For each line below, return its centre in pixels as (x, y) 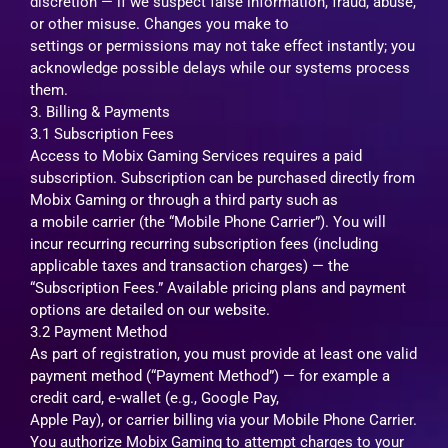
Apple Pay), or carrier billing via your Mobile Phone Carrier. (223, 419)
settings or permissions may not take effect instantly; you (222, 45)
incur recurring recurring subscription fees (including (204, 243)
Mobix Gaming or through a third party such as (184, 199)
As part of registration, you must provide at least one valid (223, 353)
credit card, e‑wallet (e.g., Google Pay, (154, 397)
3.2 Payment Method (98, 331)
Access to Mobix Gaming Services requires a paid (196, 155)
